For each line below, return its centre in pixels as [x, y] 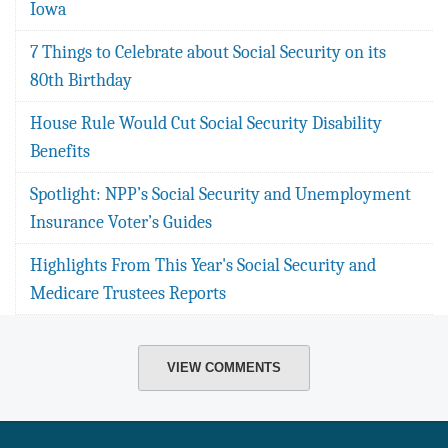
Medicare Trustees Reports [128, 292]
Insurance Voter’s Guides [121, 221]
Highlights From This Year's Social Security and [203, 264]
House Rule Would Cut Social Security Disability [206, 122]
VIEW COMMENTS [224, 367]
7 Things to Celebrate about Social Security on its [208, 51]
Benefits [60, 150]
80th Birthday [81, 79]
